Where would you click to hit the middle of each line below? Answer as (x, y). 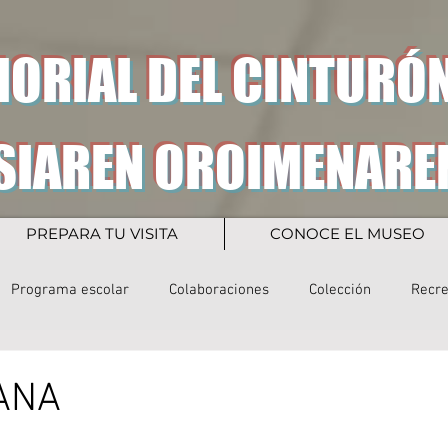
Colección (340, 289)
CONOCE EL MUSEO (347, 233)
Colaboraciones (219, 289)
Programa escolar (70, 289)
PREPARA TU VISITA (102, 233)
